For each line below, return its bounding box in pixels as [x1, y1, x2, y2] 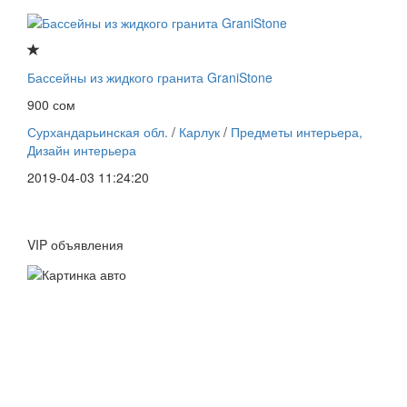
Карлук [179, 123, 220, 142]
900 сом [27, 95, 75, 114]
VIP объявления [27, 235, 124, 254]
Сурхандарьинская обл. [27, 123, 168, 142]
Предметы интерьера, [231, 123, 362, 142]
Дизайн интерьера [27, 141, 136, 160]
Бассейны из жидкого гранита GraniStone [27, 68, 273, 87]
